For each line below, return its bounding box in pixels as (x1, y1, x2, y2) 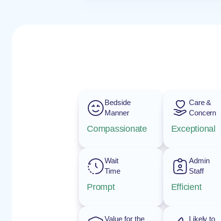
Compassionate (87, 124, 147, 134)
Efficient (171, 182, 202, 192)
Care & (188, 98, 212, 107)
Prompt (87, 182, 115, 192)
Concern (188, 109, 217, 117)
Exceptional (171, 124, 216, 134)
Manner (105, 109, 129, 117)
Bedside (105, 98, 131, 107)
